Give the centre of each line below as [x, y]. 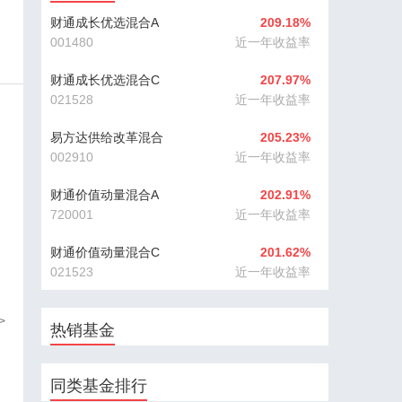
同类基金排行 [99, 386]
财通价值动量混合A [105, 195]
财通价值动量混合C [105, 252]
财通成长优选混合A [105, 22]
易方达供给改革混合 [107, 137]
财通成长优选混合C [105, 80]
